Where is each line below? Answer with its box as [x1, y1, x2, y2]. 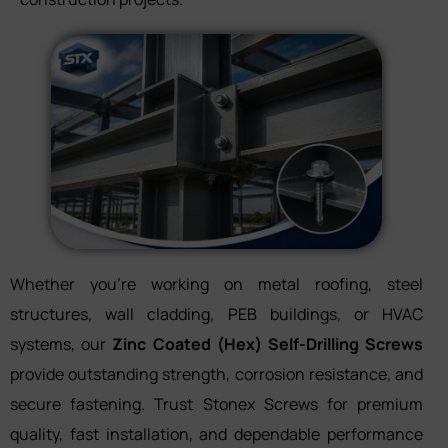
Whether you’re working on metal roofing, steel [10, 272, 423, 295]
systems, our [10, 332, 113, 355]
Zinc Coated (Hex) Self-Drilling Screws [112, 332, 424, 355]
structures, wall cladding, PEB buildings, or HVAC [10, 302, 423, 325]
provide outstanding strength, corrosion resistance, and [10, 362, 423, 385]
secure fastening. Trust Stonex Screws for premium [10, 392, 423, 415]
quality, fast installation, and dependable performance [10, 422, 423, 445]
